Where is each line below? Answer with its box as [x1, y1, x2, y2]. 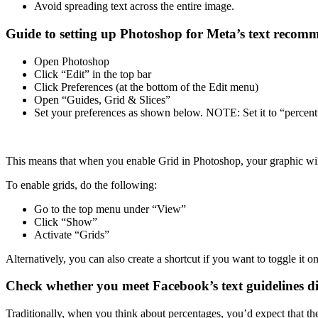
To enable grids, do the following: [6, 178, 157, 191]
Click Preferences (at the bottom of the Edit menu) [34, 80, 258, 93]
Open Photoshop [34, 55, 109, 67]
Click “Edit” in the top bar [34, 67, 151, 80]
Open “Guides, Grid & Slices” [34, 93, 170, 106]
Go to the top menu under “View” [34, 202, 186, 215]
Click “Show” [34, 215, 97, 228]
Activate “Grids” [34, 228, 109, 241]
